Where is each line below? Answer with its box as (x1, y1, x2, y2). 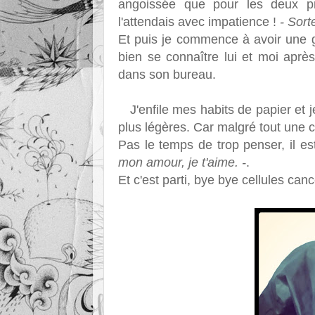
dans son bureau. (118, 67, 216, 82)
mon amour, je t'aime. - (118, 155, 246, 170)
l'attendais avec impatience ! (118, 15, 280, 30)
